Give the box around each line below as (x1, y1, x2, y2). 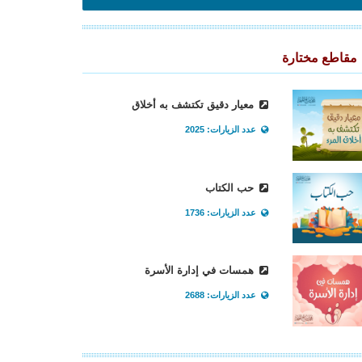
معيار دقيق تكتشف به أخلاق (132, 99, 258, 112)
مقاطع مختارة (282, 51, 360, 65)
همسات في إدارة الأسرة (145, 264, 258, 277)
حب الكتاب (205, 181, 258, 194)
